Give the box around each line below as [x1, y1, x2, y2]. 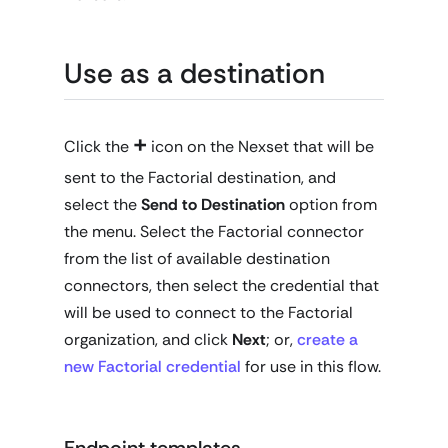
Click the [64, 135, 133, 157]
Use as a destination [64, 54, 325, 92]
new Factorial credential [64, 355, 241, 377]
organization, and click [64, 328, 232, 350]
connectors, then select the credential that [64, 274, 379, 296]
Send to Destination [141, 193, 285, 215]
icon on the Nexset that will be [147, 135, 374, 157]
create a [297, 328, 358, 350]
